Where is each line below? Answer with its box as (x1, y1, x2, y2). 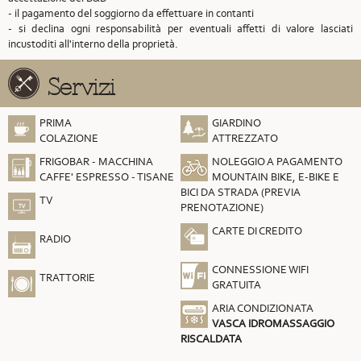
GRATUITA (212, 278, 261, 292)
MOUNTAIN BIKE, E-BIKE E (212, 170, 339, 184)
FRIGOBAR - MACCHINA (39, 155, 153, 168)
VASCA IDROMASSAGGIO (212, 317, 334, 330)
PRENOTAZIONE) (180, 201, 263, 214)
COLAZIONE (39, 131, 101, 145)
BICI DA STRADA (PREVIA (180, 185, 301, 199)
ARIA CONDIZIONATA (212, 301, 313, 315)
